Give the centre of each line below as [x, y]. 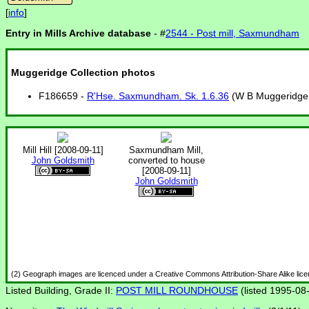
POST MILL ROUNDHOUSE [177, 291]
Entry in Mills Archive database [78, 33]
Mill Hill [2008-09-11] [63, 150]
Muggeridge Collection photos [83, 72]
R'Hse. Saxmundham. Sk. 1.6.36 [158, 96]
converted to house [166, 161]
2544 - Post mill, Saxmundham [232, 33]
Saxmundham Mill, [166, 150]
